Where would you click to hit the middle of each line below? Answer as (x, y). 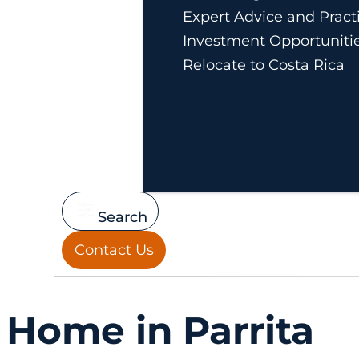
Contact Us (114, 250)
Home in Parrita (160, 331)
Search (122, 218)
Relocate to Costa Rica (263, 65)
